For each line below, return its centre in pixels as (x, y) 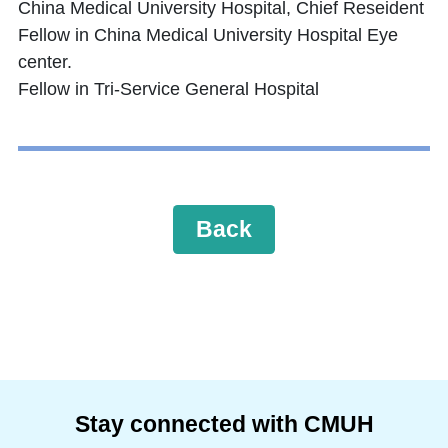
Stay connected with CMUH (224, 424)
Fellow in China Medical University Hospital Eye (208, 35)
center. (45, 62)
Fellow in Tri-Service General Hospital (168, 89)
